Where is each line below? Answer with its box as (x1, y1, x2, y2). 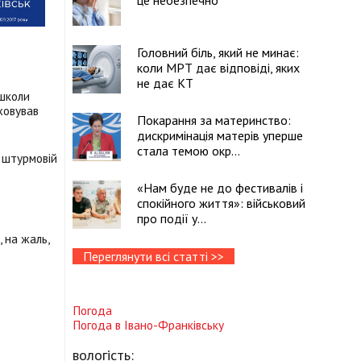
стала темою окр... (137, 143, 240, 159)
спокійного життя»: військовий (137, 195, 305, 211)
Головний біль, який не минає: (137, 44, 299, 60)
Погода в (73, 317, 124, 334)
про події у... (137, 210, 206, 226)
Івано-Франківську (124, 317, 224, 334)
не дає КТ (137, 75, 193, 91)
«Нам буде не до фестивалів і (137, 180, 303, 196)
